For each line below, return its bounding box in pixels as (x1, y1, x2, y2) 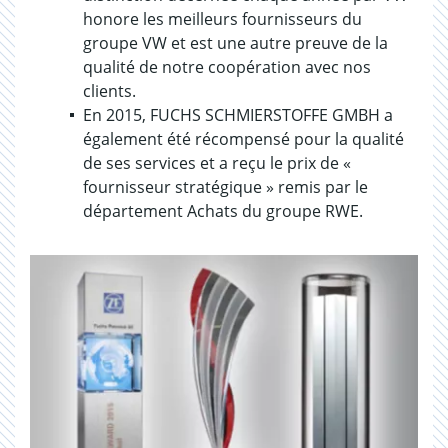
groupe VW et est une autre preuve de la (83, 32, 388, 54)
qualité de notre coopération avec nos (83, 56, 371, 78)
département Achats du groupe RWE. (83, 200, 363, 222)
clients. (83, 80, 136, 102)
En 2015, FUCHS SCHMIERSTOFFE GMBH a (83, 104, 393, 126)
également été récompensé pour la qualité (83, 128, 404, 150)
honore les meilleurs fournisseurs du (83, 8, 362, 30)
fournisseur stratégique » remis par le (83, 176, 368, 198)
